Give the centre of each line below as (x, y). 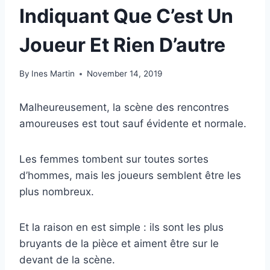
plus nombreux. (57, 192)
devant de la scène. (67, 260)
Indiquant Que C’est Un (126, 16)
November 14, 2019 (125, 74)
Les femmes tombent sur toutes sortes (114, 159)
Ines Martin (53, 74)
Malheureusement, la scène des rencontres (124, 108)
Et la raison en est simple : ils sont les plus (121, 228)
